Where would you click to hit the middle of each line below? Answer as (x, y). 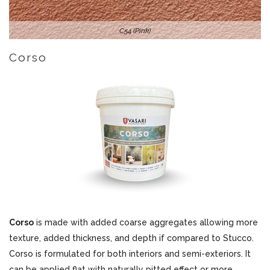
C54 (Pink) (135, 31)
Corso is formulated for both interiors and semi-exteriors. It (130, 254)
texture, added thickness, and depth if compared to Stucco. (131, 238)
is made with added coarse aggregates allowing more (146, 222)
